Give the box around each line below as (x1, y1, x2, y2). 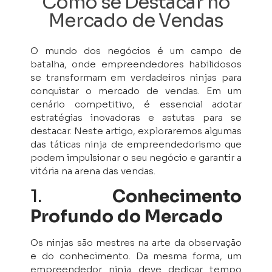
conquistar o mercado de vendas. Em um (30, 85, 242, 97)
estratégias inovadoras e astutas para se (30, 112, 242, 123)
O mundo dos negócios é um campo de (30, 45, 242, 56)
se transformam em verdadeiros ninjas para (30, 72, 242, 83)
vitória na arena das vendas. (30, 165, 155, 177)
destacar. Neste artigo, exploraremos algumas (30, 125, 242, 137)
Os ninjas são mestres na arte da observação (30, 237, 242, 249)
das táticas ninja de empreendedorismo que (30, 138, 242, 150)
